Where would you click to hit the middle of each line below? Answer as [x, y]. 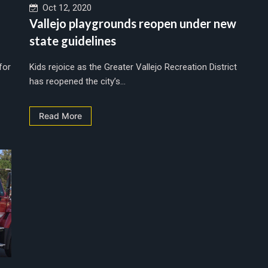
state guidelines [73, 40]
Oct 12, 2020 [65, 7]
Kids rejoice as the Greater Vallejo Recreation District [133, 67]
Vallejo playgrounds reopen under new [133, 23]
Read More [60, 115]
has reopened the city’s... [77, 81]
